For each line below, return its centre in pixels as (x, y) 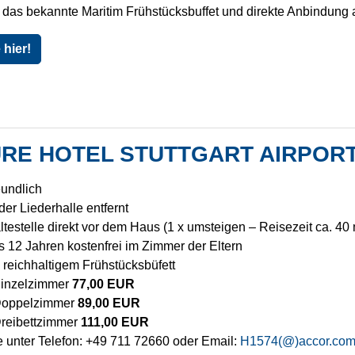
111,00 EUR (115, 322)
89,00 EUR (109, 303)
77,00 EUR (103, 284)
